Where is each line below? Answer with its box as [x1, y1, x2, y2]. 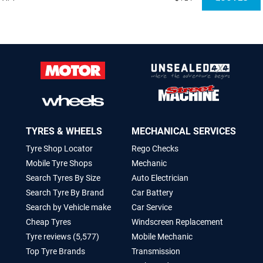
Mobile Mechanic [131, 232, 193, 241]
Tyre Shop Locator [26, 144, 93, 153]
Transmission [131, 247, 180, 256]
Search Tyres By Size [26, 173, 100, 183]
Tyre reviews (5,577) [26, 232, 99, 241]
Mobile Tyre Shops [26, 159, 92, 168]
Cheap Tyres [26, 217, 71, 227]
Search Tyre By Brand [26, 188, 104, 197]
